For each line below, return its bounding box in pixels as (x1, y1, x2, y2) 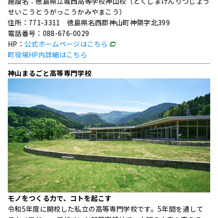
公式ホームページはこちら (24, 38, 108, 49)
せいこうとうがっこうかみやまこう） (8, 6, 127, 17)
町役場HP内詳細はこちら (8, 49, 87, 59)
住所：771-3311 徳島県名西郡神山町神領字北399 (8, 17, 170, 27)
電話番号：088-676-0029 (8, 28, 90, 38)
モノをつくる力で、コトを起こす (8, 193, 112, 203)
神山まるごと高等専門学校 (8, 68, 91, 78)
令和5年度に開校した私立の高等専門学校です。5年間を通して (8, 203, 204, 214)
